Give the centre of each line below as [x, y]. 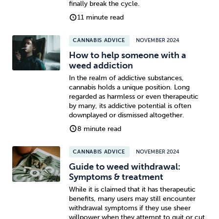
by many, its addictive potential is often [130, 106]
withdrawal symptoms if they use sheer [130, 208]
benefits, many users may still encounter [132, 198]
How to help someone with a [127, 55]
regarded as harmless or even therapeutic [133, 96]
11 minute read [101, 18]
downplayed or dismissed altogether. [126, 115]
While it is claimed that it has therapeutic [132, 189]
